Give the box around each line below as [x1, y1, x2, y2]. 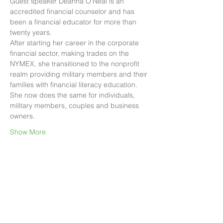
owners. [10, 111, 35, 120]
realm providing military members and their [10, 69, 149, 79]
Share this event [10, 180, 78, 194]
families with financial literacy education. [10, 80, 137, 89]
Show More [10, 127, 46, 136]
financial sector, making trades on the [10, 48, 131, 58]
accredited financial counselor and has [10, 6, 136, 16]
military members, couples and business [10, 101, 141, 110]
